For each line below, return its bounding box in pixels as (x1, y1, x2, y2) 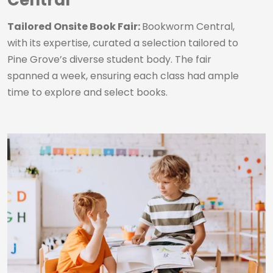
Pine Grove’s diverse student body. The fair (7, 52, 211, 66)
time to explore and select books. (7, 85, 168, 99)
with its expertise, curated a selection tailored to (7, 36, 238, 50)
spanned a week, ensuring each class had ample (7, 69, 239, 83)
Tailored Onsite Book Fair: (7, 19, 142, 34)
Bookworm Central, (142, 19, 235, 34)
